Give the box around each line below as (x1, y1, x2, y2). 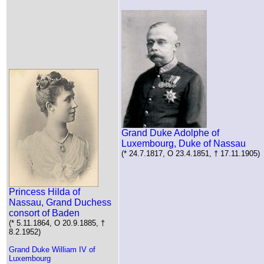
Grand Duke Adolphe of (121, 127, 219, 138)
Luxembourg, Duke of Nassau (121, 138, 246, 148)
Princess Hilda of (9, 186, 80, 197)
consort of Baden (9, 207, 80, 218)
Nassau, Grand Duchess (9, 197, 111, 207)
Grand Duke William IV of (9, 245, 95, 254)
